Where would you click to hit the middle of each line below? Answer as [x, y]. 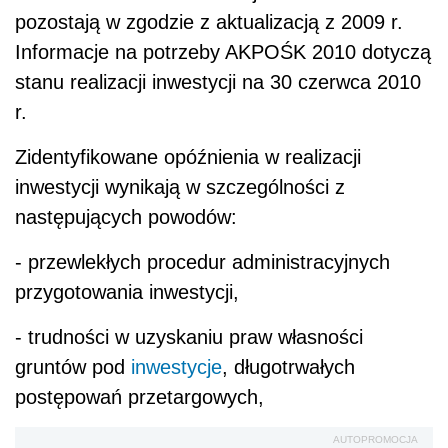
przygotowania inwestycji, [127, 292]
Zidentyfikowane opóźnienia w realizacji [188, 157]
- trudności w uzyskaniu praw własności [189, 337]
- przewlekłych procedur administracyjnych [202, 262]
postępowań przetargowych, [139, 397]
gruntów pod [73, 367]
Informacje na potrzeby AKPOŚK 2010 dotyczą [223, 52]
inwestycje [176, 367]
